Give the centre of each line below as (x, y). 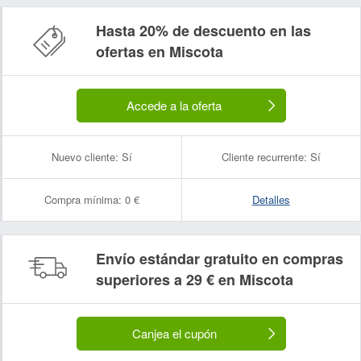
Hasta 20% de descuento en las (203, 31)
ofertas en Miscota (160, 52)
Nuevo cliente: (85, 157)
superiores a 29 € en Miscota (195, 280)
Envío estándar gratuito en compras (220, 259)
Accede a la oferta (174, 105)
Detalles (271, 199)
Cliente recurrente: (264, 157)
